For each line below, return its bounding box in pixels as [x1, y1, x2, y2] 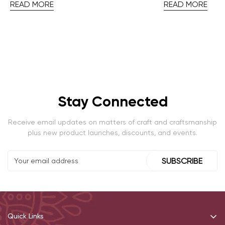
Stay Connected [57, 93, 168, 111]
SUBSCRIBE [162, 156, 202, 166]
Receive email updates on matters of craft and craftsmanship [8, 118, 217, 127]
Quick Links [8, 212, 44, 220]
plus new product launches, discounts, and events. [28, 129, 197, 137]
